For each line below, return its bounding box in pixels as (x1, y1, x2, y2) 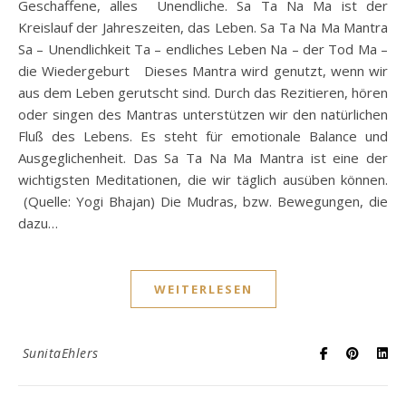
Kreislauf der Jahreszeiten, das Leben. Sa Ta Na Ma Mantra (18, 18, 388, 37)
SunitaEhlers (22, 344, 99, 362)
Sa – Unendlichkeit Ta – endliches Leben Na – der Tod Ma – (18, 40, 388, 59)
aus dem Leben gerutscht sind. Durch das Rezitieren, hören (18, 83, 388, 102)
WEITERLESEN (153, 281, 253, 298)
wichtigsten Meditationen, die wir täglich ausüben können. (18, 170, 388, 189)
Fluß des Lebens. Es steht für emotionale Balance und (18, 127, 388, 146)
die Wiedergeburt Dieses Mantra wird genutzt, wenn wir (18, 62, 388, 81)
